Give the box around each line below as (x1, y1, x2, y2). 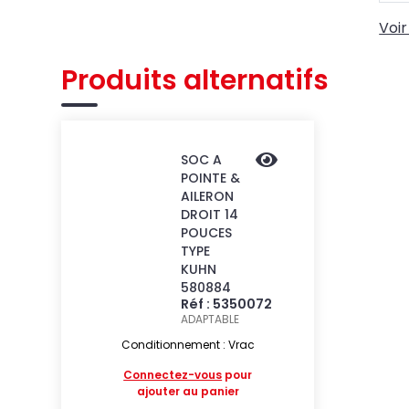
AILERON (180, 187, 234, 205)
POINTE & (180, 169, 240, 187)
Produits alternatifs (61, 61, 330, 100)
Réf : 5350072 (180, 295, 272, 313)
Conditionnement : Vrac (121, 337, 255, 352)
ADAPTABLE (180, 311, 239, 327)
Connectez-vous (123, 367, 223, 383)
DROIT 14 (180, 205, 238, 224)
